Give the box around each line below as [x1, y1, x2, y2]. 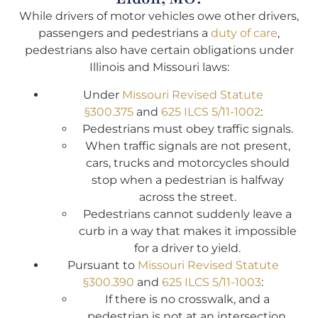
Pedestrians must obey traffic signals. [82, 121, 293, 136]
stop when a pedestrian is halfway [91, 172, 284, 187]
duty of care [211, 26, 278, 40]
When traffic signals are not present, [84, 138, 290, 153]
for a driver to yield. [134, 241, 241, 255]
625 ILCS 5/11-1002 [160, 104, 261, 119]
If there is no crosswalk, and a [105, 292, 270, 306]
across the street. [138, 190, 236, 204]
